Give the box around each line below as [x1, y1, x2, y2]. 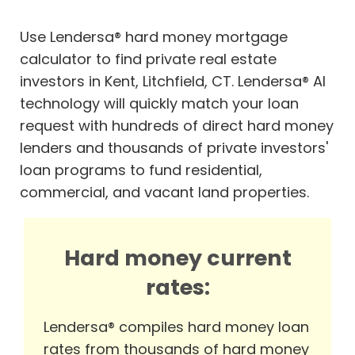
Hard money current [63, 243, 292, 273]
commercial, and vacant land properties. [20, 182, 309, 203]
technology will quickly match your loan [20, 94, 299, 114]
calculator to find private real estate [20, 49, 277, 70]
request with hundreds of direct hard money [20, 116, 334, 136]
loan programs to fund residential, [20, 160, 262, 181]
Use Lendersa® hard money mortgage [20, 27, 288, 48]
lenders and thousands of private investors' [20, 138, 328, 158]
